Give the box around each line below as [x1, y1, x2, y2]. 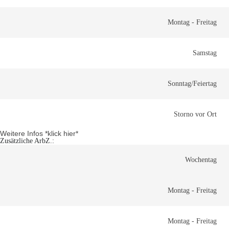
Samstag [193, 49, 217, 57]
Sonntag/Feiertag [168, 80, 217, 87]
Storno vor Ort [174, 110, 217, 118]
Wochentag [185, 156, 217, 164]
